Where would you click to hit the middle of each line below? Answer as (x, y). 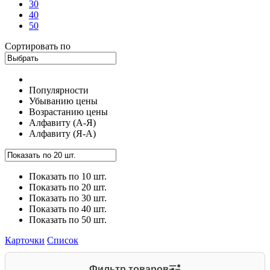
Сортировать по (38, 46)
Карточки (25, 240)
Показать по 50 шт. (68, 220)
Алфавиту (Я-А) (62, 134)
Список (63, 240)
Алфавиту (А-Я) (62, 123)
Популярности (59, 90)
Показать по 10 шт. (68, 177)
